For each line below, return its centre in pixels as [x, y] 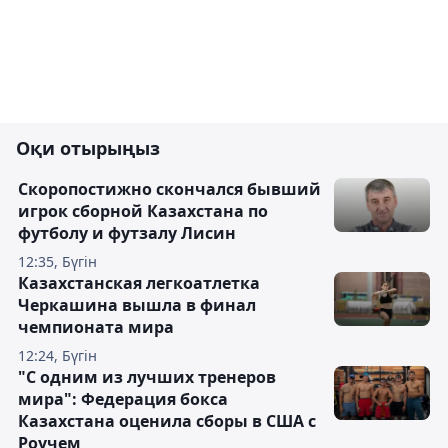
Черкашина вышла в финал [137, 304]
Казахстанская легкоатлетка [139, 282]
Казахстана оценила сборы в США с [167, 420]
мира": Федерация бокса [123, 398]
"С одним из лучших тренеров [147, 376]
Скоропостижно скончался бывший [169, 188]
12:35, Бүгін [57, 261]
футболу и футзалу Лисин [127, 232]
